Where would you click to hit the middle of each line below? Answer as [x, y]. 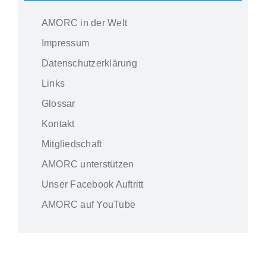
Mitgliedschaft [72, 144]
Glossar [58, 103]
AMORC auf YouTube [89, 204]
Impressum [66, 43]
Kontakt [58, 123]
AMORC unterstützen [88, 164]
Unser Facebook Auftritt [93, 184]
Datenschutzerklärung [89, 63]
